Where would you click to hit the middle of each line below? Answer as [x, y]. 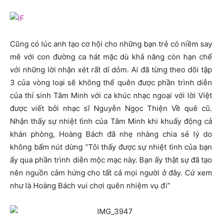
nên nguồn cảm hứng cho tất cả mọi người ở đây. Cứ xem [111, 172]
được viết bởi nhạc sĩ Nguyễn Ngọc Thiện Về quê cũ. [111, 108]
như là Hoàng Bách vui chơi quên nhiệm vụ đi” [90, 185]
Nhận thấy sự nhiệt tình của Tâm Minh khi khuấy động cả [111, 121]
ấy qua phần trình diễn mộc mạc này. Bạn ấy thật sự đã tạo [111, 160]
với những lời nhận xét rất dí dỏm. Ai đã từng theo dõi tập [111, 69]
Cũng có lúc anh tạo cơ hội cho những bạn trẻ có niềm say [111, 44]
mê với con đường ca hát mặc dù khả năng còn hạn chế [111, 56]
